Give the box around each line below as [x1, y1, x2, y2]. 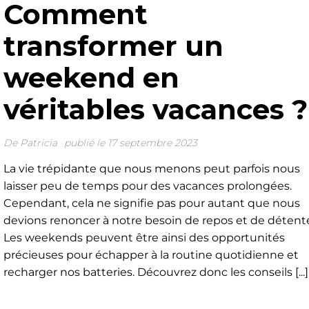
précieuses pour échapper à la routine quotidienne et [3, 248, 299, 261]
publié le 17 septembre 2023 [63, 137, 197, 149]
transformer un [3, 29, 223, 63]
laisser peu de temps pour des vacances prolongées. [3, 179, 292, 192]
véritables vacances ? [3, 92, 308, 126]
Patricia [19, 137, 57, 149]
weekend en [3, 61, 179, 94]
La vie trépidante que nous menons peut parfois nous [3, 162, 300, 175]
